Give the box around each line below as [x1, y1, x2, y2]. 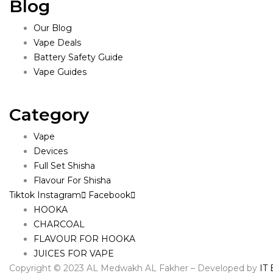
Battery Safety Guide [34, 51, 123, 63]
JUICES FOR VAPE [34, 247, 114, 259]
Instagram [37, 189, 81, 200]
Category [9, 104, 89, 125]
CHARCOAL [34, 218, 85, 230]
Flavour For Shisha [34, 174, 111, 186]
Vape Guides [34, 66, 87, 77]
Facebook [88, 189, 130, 200]
